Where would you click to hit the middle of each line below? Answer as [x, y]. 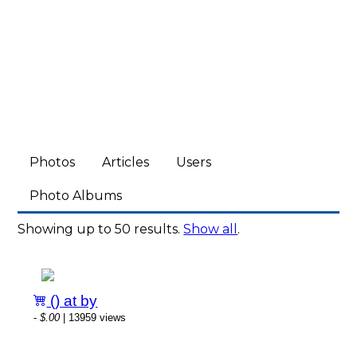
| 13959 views [93, 318]
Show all [211, 229]
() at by [72, 301]
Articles [126, 162]
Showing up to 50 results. [101, 229]
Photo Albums [76, 196]
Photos [53, 162]
